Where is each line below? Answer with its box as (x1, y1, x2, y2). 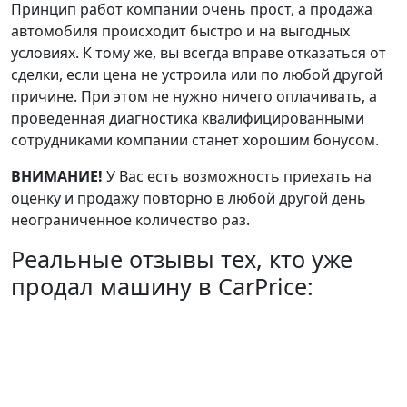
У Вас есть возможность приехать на (106, 166, 372, 187)
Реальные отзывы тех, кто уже (11, 243, 352, 275)
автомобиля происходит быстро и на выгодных (11, 21, 350, 42)
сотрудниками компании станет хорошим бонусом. (11, 130, 379, 151)
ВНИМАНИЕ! (11, 166, 106, 187)
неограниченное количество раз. (11, 210, 250, 231)
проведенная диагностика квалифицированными (11, 108, 364, 129)
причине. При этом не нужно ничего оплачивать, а (11, 86, 377, 107)
